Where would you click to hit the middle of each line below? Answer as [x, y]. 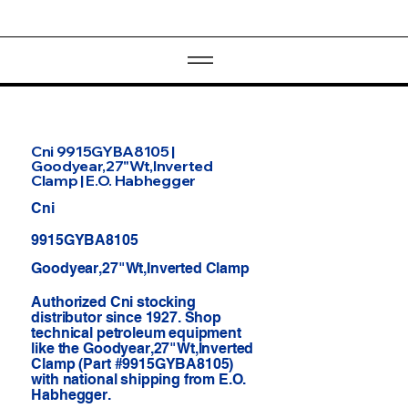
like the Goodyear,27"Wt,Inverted [143, 349]
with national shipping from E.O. [138, 380]
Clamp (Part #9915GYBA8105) [133, 364]
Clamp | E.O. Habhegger [113, 180]
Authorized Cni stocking [113, 302]
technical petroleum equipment [136, 333]
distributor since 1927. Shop [126, 318]
